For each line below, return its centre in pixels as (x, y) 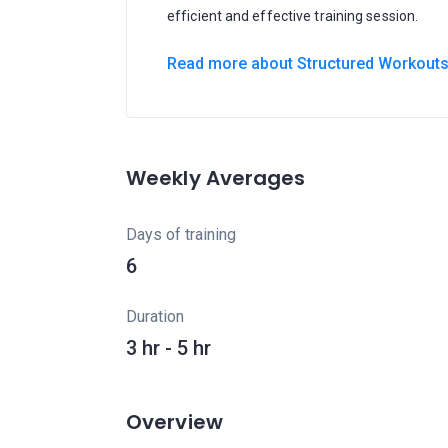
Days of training (181, 234)
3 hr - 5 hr (168, 348)
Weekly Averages (216, 178)
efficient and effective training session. (293, 16)
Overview (174, 422)
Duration (155, 316)
